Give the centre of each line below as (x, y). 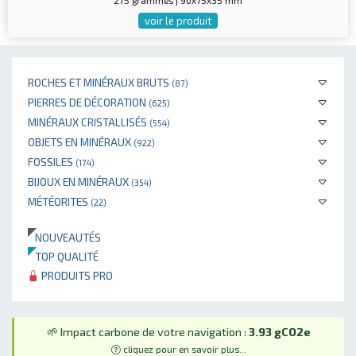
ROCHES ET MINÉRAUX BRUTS (100, 82)
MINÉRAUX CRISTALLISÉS (89, 122)
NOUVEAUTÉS (64, 237)
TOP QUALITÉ (63, 256)
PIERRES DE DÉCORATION (88, 102)
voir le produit (178, 21)
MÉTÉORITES (59, 201)
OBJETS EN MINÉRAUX (81, 142)
